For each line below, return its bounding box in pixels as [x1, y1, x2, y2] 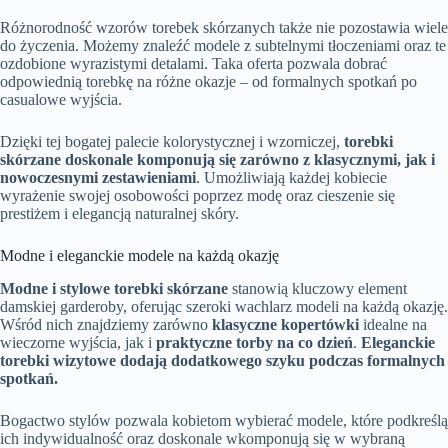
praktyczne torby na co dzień [156, 334, 353, 352]
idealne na [359, 316, 427, 334]
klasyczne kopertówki [212, 316, 359, 334]
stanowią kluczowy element [228, 280, 407, 298]
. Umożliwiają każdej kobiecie [196, 169, 387, 187]
